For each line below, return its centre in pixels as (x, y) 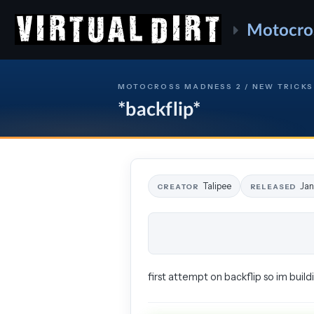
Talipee (217, 186)
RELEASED (273, 186)
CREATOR (178, 186)
